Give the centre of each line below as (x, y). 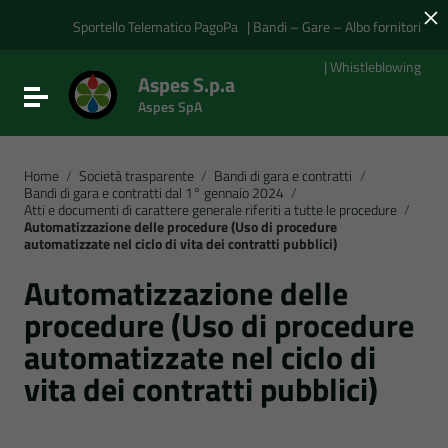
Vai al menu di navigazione (127, 27)
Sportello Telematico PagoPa (155, 26)
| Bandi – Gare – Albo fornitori (334, 26)
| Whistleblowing (372, 66)
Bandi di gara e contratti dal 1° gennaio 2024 (154, 193)
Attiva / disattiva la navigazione (143, 95)
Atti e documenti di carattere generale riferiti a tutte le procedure (210, 210)
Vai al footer (79, 46)
